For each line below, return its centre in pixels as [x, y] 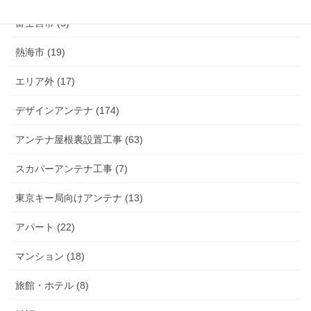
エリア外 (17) [45, 82]
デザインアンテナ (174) [67, 111]
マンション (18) [50, 257]
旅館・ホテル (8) [52, 286]
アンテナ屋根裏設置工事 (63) [79, 140]
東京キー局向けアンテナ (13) [79, 198]
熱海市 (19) [40, 52]
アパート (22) [45, 227]
